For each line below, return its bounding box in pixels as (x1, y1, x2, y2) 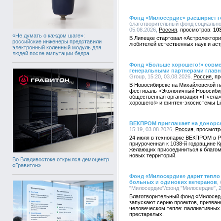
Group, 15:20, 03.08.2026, (129, 74, 193, 79)
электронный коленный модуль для (12, 44, 101, 50)
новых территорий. (129, 152, 177, 158)
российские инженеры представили (12, 38, 102, 44)
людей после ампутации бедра (12, 50, 89, 56)
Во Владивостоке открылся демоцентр (12, 156, 109, 162)
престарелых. (129, 211, 164, 217)
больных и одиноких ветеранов (129, 179, 217, 185)
